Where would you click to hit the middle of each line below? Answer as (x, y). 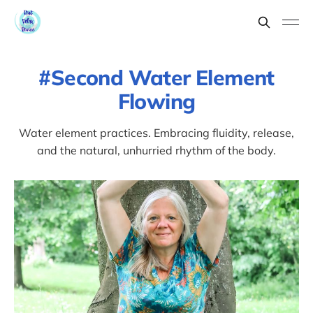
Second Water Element (162, 78)
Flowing (156, 101)
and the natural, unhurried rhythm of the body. (156, 150)
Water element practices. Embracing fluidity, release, (156, 133)
